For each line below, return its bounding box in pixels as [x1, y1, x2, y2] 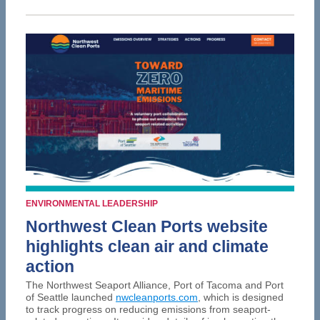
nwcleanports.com [116, 291, 198, 303]
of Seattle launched [26, 291, 116, 303]
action [26, 256, 74, 276]
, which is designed [198, 291, 284, 303]
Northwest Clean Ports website [26, 216, 268, 236]
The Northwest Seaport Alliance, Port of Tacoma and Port [26, 279, 284, 291]
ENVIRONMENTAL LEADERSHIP [26, 198, 158, 209]
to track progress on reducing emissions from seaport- [26, 303, 271, 315]
